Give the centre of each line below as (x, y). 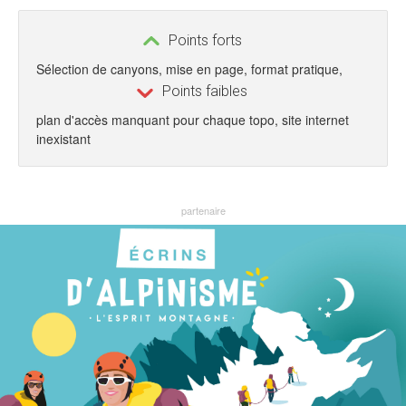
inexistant (63, 139)
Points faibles (203, 92)
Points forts (203, 41)
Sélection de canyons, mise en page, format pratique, (189, 69)
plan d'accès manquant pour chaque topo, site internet (193, 120)
